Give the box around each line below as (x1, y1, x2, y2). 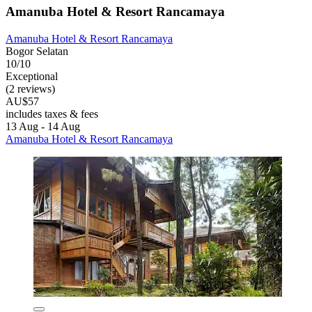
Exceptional (6, 70, 58, 82)
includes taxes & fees (6, 107, 98, 120)
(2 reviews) (6, 82, 55, 95)
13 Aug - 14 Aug (6, 120, 80, 132)
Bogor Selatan (6, 45, 68, 57)
